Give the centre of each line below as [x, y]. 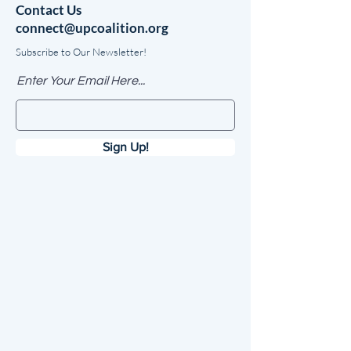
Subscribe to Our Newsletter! [81, 52]
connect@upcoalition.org [92, 28]
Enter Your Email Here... [81, 81]
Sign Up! [125, 147]
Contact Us [50, 10]
